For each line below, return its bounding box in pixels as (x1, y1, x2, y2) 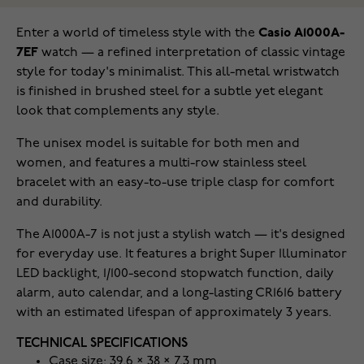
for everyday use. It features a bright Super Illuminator (16, 248, 347, 262)
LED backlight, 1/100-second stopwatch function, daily (16, 267, 334, 281)
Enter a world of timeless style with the (16, 27, 258, 41)
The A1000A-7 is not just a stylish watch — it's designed (16, 228, 345, 242)
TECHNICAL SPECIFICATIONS (16, 337, 188, 351)
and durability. (16, 196, 102, 210)
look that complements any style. (16, 105, 219, 119)
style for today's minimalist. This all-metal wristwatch (16, 66, 340, 80)
